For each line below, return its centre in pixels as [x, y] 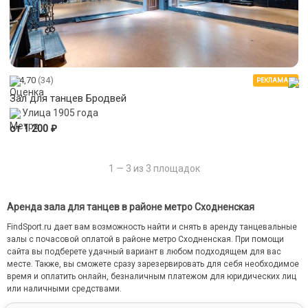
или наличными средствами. [64, 289]
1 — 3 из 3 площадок [154, 169]
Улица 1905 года [60, 113]
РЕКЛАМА [272, 80]
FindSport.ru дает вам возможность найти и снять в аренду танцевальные [152, 227]
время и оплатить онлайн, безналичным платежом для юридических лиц [152, 277]
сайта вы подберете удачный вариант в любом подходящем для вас [144, 252]
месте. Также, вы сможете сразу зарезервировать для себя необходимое [153, 264]
